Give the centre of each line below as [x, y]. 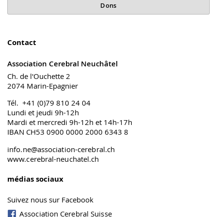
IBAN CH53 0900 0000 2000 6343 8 [68, 132]
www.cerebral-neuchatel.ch [53, 159]
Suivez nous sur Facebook [50, 200]
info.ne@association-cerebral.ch [61, 149]
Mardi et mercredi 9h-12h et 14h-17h [70, 122]
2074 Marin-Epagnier [43, 86]
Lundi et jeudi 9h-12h [43, 112]
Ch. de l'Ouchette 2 [39, 76]
